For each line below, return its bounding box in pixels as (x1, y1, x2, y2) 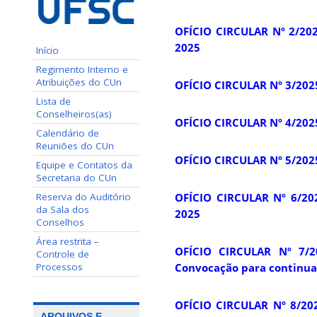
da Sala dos (36, 202, 89, 216)
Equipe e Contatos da (36, 158, 132, 171)
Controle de (36, 247, 89, 260)
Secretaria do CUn (36, 171, 117, 184)
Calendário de (36, 126, 99, 139)
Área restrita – (36, 234, 99, 248)
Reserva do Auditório (36, 190, 131, 203)
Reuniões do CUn (36, 139, 114, 152)
